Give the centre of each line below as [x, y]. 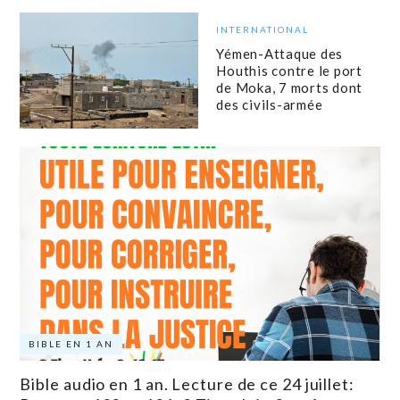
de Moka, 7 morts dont [290, 87]
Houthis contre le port [289, 70]
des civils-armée [270, 104]
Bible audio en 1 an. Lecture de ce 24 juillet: [187, 384]
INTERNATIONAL [263, 29]
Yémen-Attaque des [280, 53]
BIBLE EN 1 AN [71, 344]
